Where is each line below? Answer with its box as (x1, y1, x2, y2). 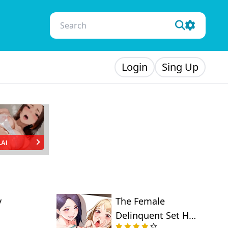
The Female (115, 195, 165, 207)
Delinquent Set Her (115, 209, 197, 221)
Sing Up (162, 60, 198, 74)
